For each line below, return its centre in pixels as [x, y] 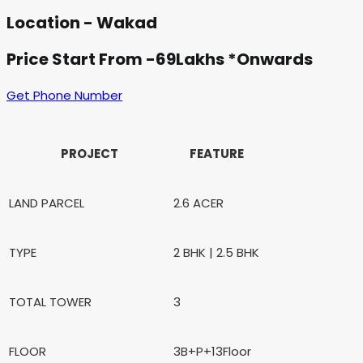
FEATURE [216, 153]
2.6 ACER [199, 203]
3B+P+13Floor [212, 351]
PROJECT [90, 153]
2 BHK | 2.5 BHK [216, 252]
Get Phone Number [64, 95]
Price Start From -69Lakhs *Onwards [160, 59]
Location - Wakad [82, 23]
